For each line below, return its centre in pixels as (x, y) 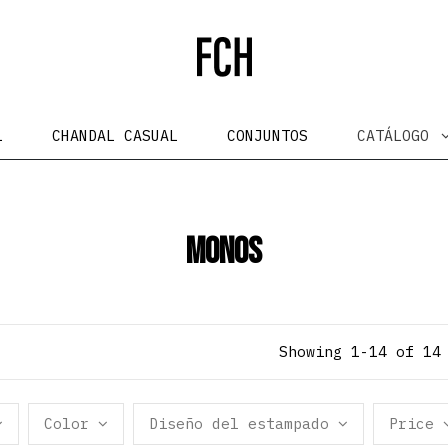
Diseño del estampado (239, 423)
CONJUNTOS (267, 135)
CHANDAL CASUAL (114, 135)
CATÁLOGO (397, 135)
